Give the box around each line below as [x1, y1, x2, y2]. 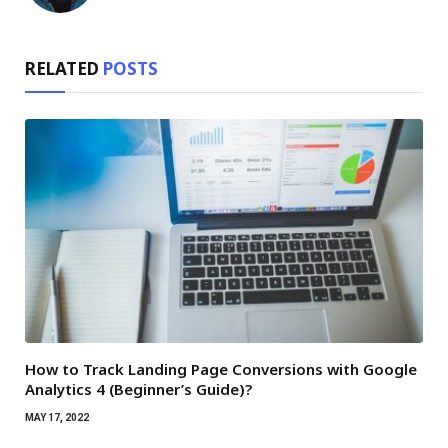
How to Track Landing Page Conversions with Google [25, 359, 417, 380]
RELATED [25, 57, 103, 81]
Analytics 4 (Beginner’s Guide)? [25, 379, 252, 400]
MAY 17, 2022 [25, 412, 89, 424]
